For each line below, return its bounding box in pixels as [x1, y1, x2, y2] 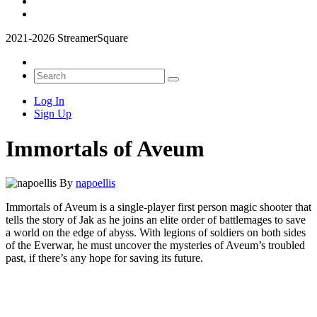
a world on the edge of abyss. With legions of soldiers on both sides [6, 226, 306, 239]
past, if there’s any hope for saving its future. [6, 252, 203, 265]
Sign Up [34, 108, 71, 120]
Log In [34, 95, 64, 108]
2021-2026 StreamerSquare [6, 32, 128, 45]
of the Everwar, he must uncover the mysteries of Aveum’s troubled [6, 239, 305, 252]
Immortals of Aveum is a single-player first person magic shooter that [6, 201, 311, 214]
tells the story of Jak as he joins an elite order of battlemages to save [6, 214, 306, 226]
